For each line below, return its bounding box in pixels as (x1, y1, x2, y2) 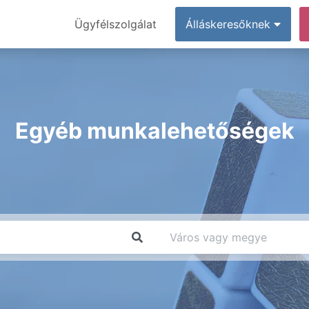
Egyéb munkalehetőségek (14, 117, 295, 144)
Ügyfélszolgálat (74, 17, 157, 31)
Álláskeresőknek (186, 17, 274, 31)
